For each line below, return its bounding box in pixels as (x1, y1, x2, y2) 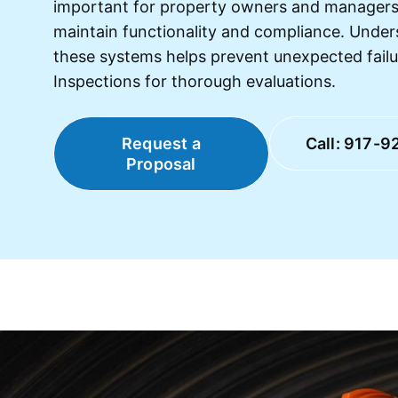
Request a (121, 133, 201, 153)
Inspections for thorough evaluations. (53, 71, 336, 91)
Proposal (126, 154, 196, 173)
